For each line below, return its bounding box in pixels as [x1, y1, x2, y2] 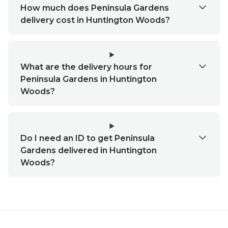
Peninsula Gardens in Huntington [20, 74, 157, 84]
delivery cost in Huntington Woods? [20, 15, 170, 25]
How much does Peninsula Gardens [20, 3, 169, 13]
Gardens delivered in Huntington [20, 146, 157, 155]
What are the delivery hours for [20, 62, 152, 72]
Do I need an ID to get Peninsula [20, 133, 155, 143]
